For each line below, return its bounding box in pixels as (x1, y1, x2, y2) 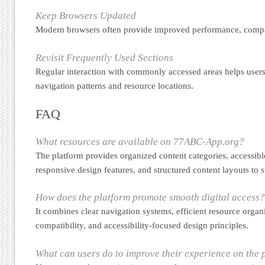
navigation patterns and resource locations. (35, 80, 194, 91)
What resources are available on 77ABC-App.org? (35, 136, 245, 148)
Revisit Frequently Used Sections (35, 51, 174, 63)
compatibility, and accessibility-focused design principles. (35, 221, 249, 231)
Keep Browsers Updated (35, 10, 137, 22)
